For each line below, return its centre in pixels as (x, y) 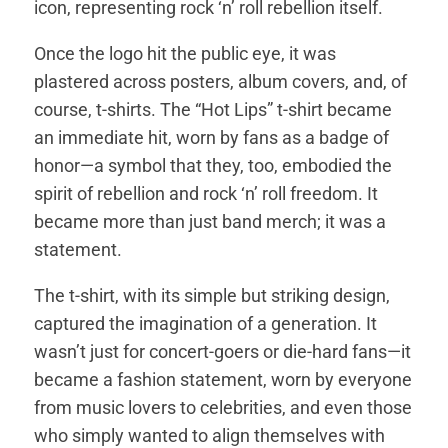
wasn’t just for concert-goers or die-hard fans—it (223, 351)
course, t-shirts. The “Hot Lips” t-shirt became (213, 109)
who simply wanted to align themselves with (210, 435)
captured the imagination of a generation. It (206, 323)
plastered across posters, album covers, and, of (221, 81)
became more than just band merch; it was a (210, 221)
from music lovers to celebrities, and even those (223, 407)
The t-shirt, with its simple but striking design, (212, 295)
